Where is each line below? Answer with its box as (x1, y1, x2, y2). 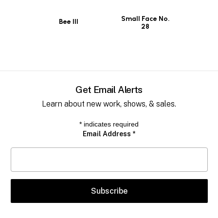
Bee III (58, 17, 78, 26)
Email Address (83, 130, 132, 138)
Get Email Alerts (75, 84, 143, 95)
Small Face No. (121, 14, 170, 23)
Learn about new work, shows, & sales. (42, 99, 176, 109)
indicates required (82, 120, 139, 128)
